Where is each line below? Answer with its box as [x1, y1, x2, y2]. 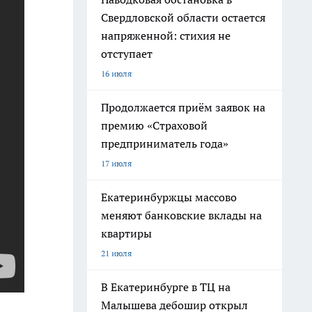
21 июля [101, 248, 132, 258]
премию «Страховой [101, 118, 208, 132]
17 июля [101, 158, 132, 169]
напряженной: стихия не [101, 29, 231, 42]
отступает [101, 47, 153, 61]
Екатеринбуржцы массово [101, 190, 237, 204]
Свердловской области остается [101, 10, 265, 24]
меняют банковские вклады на [101, 208, 262, 222]
